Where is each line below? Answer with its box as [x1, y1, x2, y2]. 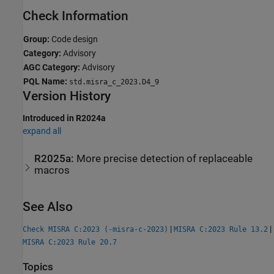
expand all [23, 125, 61, 136]
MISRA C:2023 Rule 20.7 [23, 238, 117, 247]
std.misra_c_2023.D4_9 [69, 77, 159, 86]
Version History [23, 88, 111, 103]
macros [34, 165, 70, 177]
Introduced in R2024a [23, 113, 106, 123]
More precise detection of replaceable [76, 153, 253, 165]
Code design [50, 34, 98, 44]
